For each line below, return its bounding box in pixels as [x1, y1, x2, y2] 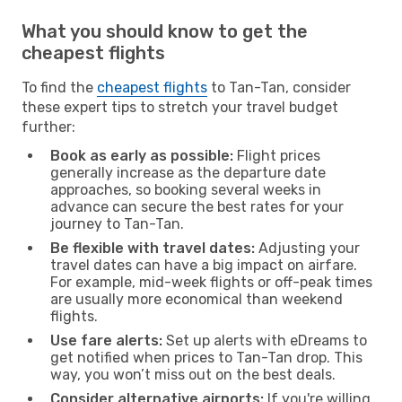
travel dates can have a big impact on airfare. [50, 256, 357, 274]
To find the [22, 78, 97, 96]
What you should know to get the [22, 20, 308, 42]
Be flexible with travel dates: [50, 239, 255, 257]
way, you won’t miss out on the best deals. [50, 365, 336, 383]
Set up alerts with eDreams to [162, 331, 367, 349]
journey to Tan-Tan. [50, 214, 184, 232]
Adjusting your [255, 239, 360, 257]
